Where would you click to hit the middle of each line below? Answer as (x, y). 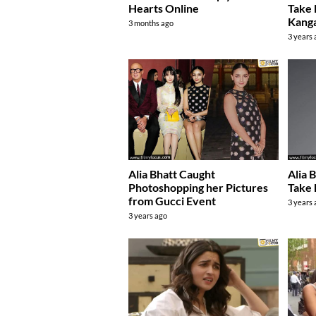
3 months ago (151, 23)
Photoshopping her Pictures (198, 187)
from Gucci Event (172, 200)
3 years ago (148, 215)
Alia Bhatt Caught (172, 174)
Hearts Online (164, 8)
